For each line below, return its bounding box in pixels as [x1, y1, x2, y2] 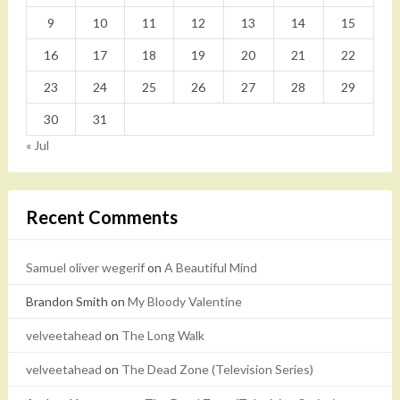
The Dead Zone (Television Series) [121, 362, 313, 378]
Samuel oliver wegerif [25, 260, 145, 276]
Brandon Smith [25, 294, 108, 310]
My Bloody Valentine [127, 294, 242, 310]
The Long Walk [121, 328, 204, 344]
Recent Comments [25, 206, 178, 229]
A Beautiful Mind [163, 260, 257, 276]
